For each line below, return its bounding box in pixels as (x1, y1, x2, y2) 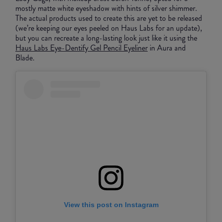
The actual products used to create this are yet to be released (15, 12, 202, 24)
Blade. (15, 52, 37, 64)
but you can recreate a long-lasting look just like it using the (15, 32, 197, 44)
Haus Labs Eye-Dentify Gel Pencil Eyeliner (15, 42, 148, 54)
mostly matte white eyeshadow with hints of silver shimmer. (15, 2, 197, 14)
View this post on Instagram (63, 200, 159, 209)
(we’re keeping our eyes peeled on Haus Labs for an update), (15, 22, 202, 34)
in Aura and (148, 42, 186, 54)
